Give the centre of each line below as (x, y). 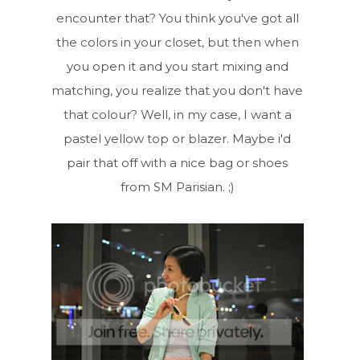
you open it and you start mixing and (177, 67)
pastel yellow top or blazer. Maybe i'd (178, 139)
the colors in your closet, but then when (177, 43)
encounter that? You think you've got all (177, 18)
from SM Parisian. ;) (177, 187)
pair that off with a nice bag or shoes (178, 163)
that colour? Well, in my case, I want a (177, 115)
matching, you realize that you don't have (178, 91)
